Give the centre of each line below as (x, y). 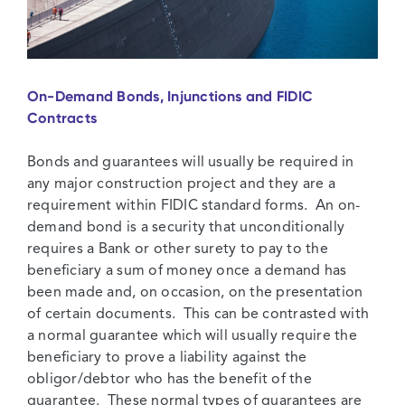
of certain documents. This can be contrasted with (198, 314)
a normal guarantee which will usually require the (192, 336)
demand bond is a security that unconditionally (186, 227)
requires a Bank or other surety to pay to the (178, 249)
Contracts (62, 118)
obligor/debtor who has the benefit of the (170, 379)
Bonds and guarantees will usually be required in (191, 162)
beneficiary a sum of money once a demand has (187, 271)
